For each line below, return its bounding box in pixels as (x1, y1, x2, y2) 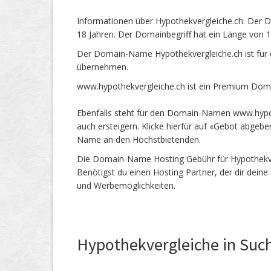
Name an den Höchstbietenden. (77, 134, 201, 145)
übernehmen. (77, 61, 128, 73)
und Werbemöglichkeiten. (77, 180, 175, 191)
